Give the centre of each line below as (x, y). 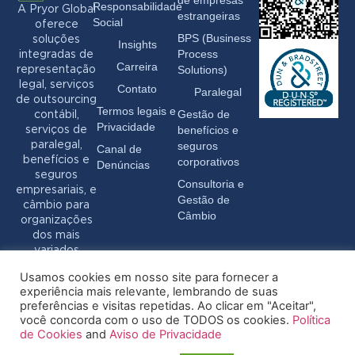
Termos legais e (136, 111)
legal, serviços (56, 84)
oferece (56, 24)
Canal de (119, 149)
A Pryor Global (56, 9)
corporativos (208, 162)
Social (107, 23)
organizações (56, 220)
